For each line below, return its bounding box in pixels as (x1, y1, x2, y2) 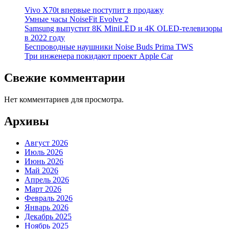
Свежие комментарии (4, 71, 125, 84)
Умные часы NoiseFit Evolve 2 (25, 14, 128, 24)
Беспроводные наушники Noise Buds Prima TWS (25, 42, 193, 51)
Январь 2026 (25, 202, 68, 212)
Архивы (4, 114, 49, 128)
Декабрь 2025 (25, 212, 72, 221)
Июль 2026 (25, 147, 63, 156)
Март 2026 (25, 184, 61, 193)
